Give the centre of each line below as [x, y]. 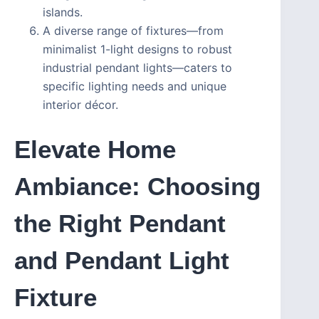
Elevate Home [95, 150]
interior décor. [80, 105]
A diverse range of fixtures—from [133, 31]
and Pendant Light [122, 261]
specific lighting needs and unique [135, 87]
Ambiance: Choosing [137, 187]
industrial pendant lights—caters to [137, 68]
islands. [63, 12]
